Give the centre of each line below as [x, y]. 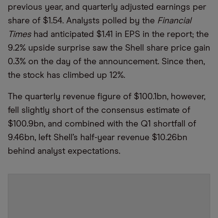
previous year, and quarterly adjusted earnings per [107, 7]
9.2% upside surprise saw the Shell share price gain [109, 48]
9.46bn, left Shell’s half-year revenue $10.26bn [98, 138]
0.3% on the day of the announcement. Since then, [106, 62]
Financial [174, 21]
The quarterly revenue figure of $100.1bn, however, [107, 97]
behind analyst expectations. [64, 151]
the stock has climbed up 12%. [66, 75]
